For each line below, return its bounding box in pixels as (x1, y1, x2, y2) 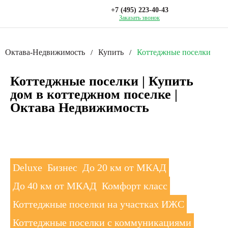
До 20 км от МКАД (82, 162, 166, 174)
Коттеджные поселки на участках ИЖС (13, 198, 184, 210)
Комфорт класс (102, 180, 167, 192)
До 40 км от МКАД (13, 180, 97, 192)
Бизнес (47, 162, 77, 174)
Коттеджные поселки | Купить (10, 73, 193, 89)
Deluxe (13, 162, 42, 174)
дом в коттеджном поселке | (10, 87, 178, 102)
